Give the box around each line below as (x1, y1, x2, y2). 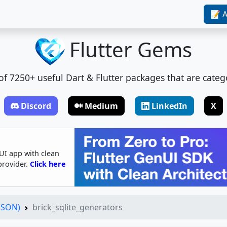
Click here (30, 159, 66, 169)
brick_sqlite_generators (32, 201, 123, 213)
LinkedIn (152, 100, 187, 111)
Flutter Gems (69, 35, 192, 63)
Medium (85, 100, 118, 111)
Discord (21, 100, 51, 111)
